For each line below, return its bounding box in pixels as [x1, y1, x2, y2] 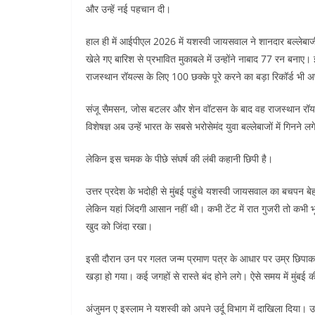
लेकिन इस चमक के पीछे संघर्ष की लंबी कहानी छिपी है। [86, 152, 273, 166]
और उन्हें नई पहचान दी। [86, 2, 171, 16]
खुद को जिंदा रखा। [86, 219, 153, 233]
